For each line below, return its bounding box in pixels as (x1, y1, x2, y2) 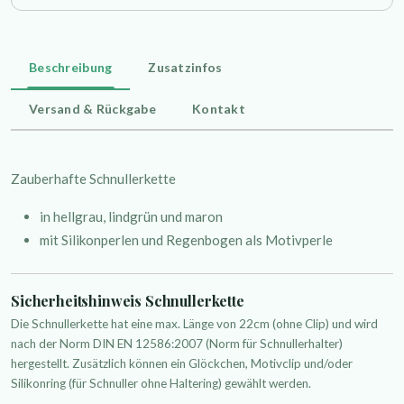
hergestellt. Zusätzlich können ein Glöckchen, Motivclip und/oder (11, 356, 353, 372)
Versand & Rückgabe (29, 100, 157, 116)
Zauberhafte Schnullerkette (11, 170, 176, 187)
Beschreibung (29, 59, 113, 75)
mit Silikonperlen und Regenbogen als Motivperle (40, 231, 333, 248)
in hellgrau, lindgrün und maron (40, 207, 223, 225)
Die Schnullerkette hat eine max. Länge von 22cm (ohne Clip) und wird (11, 317, 378, 332)
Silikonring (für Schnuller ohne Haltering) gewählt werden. (11, 376, 311, 391)
